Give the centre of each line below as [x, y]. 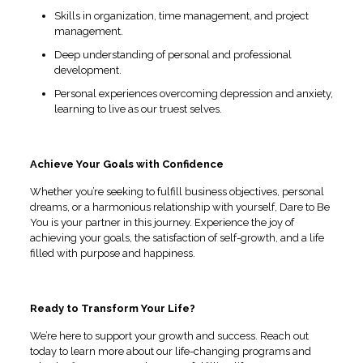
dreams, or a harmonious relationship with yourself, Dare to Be [179, 207]
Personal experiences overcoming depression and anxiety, [193, 93]
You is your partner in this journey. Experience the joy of [162, 222]
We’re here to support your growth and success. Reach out [169, 335]
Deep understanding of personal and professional [173, 54]
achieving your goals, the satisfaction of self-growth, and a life [177, 237]
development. [88, 70]
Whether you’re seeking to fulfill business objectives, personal [177, 191]
